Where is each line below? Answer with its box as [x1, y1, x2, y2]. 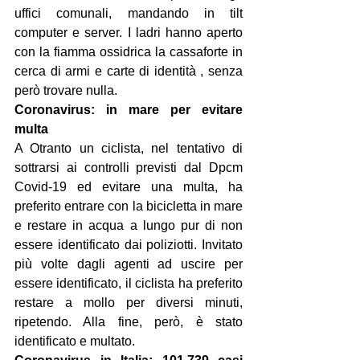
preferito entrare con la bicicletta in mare [14, 199, 243, 213]
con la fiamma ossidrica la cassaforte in [14, 45, 243, 59]
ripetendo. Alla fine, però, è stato [14, 315, 243, 329]
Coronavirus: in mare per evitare [14, 103, 243, 117]
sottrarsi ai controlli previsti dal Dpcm [14, 161, 243, 174]
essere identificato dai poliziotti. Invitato [14, 238, 243, 252]
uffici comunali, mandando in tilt [14, 6, 243, 20]
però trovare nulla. [14, 84, 117, 97]
